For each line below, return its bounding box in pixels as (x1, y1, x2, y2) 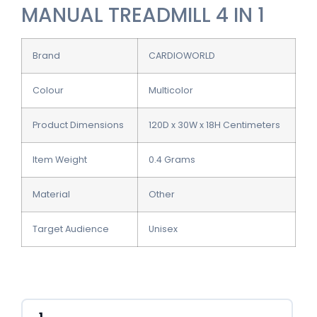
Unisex (149, 223, 178, 236)
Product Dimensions (33, 119, 124, 132)
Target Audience (33, 223, 109, 236)
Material (33, 188, 70, 201)
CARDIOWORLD (149, 50, 215, 62)
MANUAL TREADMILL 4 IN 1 (21, 1, 265, 30)
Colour (33, 84, 64, 97)
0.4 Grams (149, 154, 195, 166)
